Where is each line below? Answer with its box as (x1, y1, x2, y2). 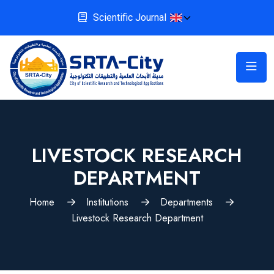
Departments (160, 195, 213, 210)
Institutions (86, 195, 128, 210)
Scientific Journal (93, 12, 166, 23)
